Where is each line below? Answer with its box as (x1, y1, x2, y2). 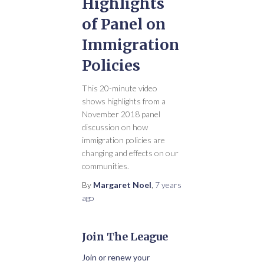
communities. (82, 161, 129, 171)
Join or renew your (82, 252, 150, 262)
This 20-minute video (82, 83, 157, 93)
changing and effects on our (82, 148, 179, 158)
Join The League (82, 230, 168, 243)
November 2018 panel (82, 109, 160, 119)
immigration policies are (82, 135, 165, 145)
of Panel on (82, 15, 166, 34)
